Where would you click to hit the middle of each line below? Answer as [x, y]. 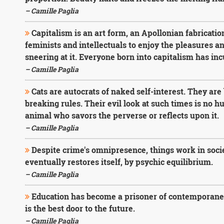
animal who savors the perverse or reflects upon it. [122, 115]
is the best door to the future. [80, 208]
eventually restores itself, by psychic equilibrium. [119, 162]
